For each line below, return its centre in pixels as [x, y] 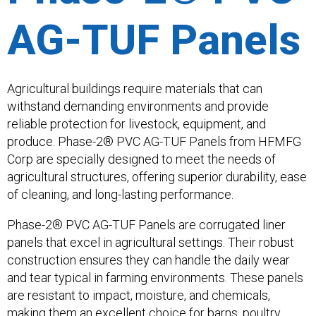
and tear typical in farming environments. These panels [155, 278]
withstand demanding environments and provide [138, 107]
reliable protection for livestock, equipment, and [136, 124]
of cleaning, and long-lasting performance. [120, 195]
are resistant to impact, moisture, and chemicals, [139, 296]
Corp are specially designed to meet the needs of [141, 159]
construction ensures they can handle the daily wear [148, 260]
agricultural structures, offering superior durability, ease [157, 177]
